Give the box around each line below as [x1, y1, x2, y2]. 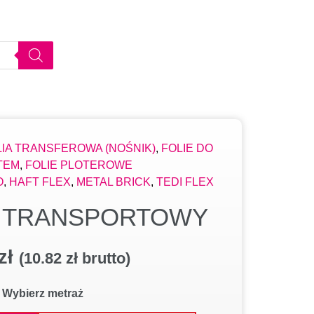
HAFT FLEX [9, 176, 71, 188]
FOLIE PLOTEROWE [25, 159, 132, 171]
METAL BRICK [76, 176, 151, 188]
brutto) [78, 250, 130, 267]
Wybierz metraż [2, 287, 83, 300]
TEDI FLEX [156, 176, 214, 188]
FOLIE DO [161, 142, 213, 154]
